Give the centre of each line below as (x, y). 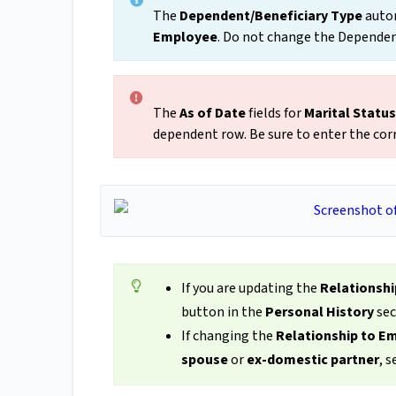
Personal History (319, 312)
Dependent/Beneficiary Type (271, 16)
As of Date (213, 114)
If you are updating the (250, 289)
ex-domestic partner (312, 360)
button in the (223, 312)
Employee (185, 38)
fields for (275, 114)
